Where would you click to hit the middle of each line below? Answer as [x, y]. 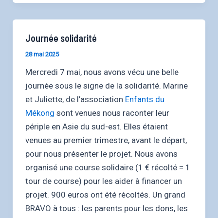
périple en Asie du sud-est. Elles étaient [96, 127]
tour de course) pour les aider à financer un [103, 181]
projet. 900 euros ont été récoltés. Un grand [105, 195]
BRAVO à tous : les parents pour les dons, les [106, 209]
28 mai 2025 [42, 54]
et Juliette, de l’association [75, 100]
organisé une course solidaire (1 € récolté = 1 [108, 168]
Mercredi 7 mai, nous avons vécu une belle [102, 72]
